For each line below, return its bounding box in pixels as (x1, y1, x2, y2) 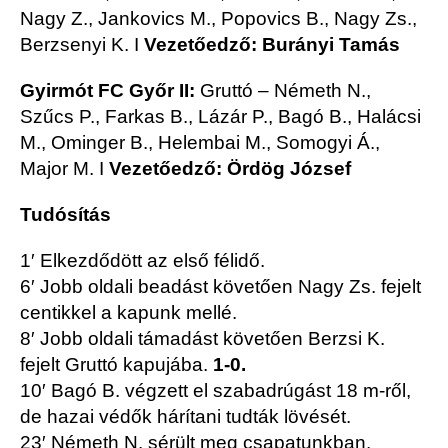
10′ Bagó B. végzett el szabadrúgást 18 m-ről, (20, 380, 411, 402)
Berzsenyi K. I (20, 34, 144, 56)
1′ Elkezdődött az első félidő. (20, 250, 265, 272)
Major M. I (20, 158, 109, 180)
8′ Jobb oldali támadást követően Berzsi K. (20, 328, 385, 350)
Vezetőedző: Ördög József (109, 158, 351, 180)
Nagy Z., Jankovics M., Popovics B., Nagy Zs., (20, 8, 417, 30)
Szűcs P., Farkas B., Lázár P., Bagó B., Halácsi (20, 106, 421, 128)
